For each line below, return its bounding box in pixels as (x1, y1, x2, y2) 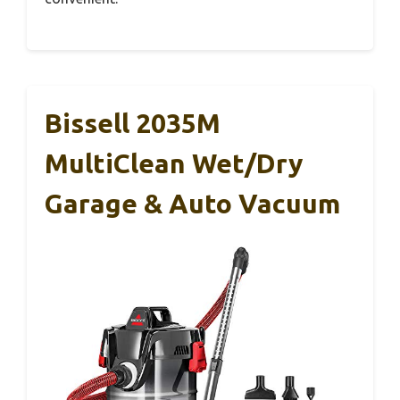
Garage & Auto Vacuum (45, 187, 340, 219)
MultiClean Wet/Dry (45, 147, 303, 179)
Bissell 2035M (45, 107, 221, 138)
